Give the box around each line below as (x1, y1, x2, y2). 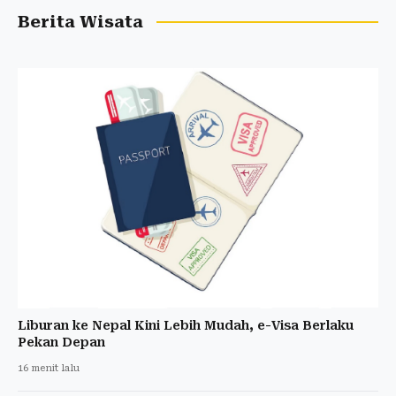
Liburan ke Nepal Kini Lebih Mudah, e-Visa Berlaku (18, 317, 354, 332)
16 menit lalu (18, 362, 80, 374)
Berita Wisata (18, 11, 143, 32)
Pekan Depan (18, 334, 105, 349)
